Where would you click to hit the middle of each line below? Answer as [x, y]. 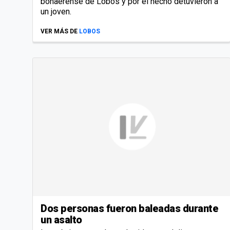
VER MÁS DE [59, 32]
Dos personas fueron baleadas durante [129, 208]
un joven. [56, 12]
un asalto [61, 219]
